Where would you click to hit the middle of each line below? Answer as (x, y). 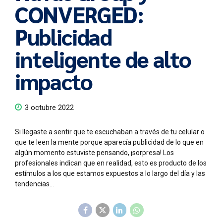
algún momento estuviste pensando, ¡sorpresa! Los (94, 153)
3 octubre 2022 (49, 108)
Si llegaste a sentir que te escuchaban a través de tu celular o (111, 132)
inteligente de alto (103, 58)
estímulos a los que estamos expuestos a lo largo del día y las (110, 174)
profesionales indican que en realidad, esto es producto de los (111, 163)
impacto (54, 81)
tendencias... (34, 184)
